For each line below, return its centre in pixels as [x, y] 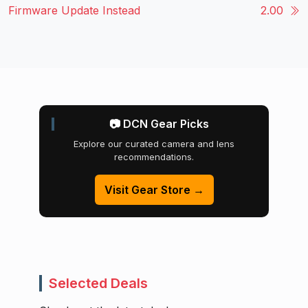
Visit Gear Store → [154, 190]
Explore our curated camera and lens [154, 144]
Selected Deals [98, 284]
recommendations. [154, 157]
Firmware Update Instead [74, 11]
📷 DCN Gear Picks [159, 124]
